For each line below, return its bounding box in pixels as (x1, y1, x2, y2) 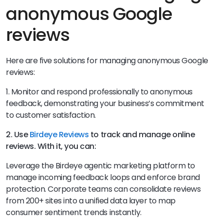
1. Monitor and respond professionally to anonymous (6, 86, 193, 98)
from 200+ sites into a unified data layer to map (6, 195, 176, 207)
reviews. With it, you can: (6, 141, 98, 152)
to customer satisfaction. (6, 109, 96, 121)
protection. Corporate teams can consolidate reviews (6, 183, 201, 195)
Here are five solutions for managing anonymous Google (6, 55, 208, 67)
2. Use (6, 129, 30, 141)
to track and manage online (89, 129, 195, 141)
